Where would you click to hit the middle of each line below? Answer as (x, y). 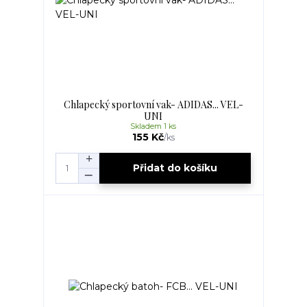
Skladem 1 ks (153, 127)
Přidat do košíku (175, 168)
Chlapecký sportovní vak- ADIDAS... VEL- (153, 105)
